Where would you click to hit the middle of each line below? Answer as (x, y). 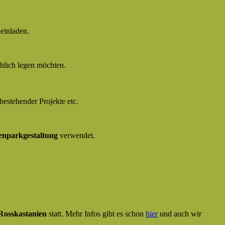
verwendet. (76, 136)
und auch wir (180, 214)
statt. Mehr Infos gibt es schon (97, 214)
